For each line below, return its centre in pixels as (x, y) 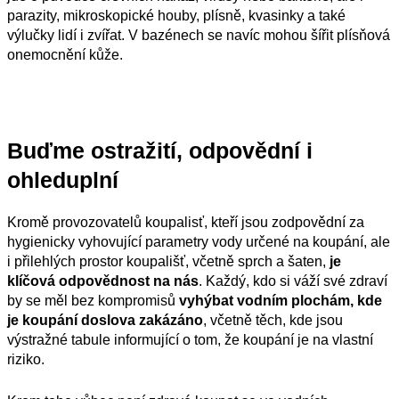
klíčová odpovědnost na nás (103, 281)
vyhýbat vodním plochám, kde (281, 300)
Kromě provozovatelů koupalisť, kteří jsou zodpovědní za (186, 222)
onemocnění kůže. (65, 55)
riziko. (26, 359)
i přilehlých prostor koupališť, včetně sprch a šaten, (168, 261)
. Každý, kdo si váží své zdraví (293, 281)
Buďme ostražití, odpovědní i (160, 150)
